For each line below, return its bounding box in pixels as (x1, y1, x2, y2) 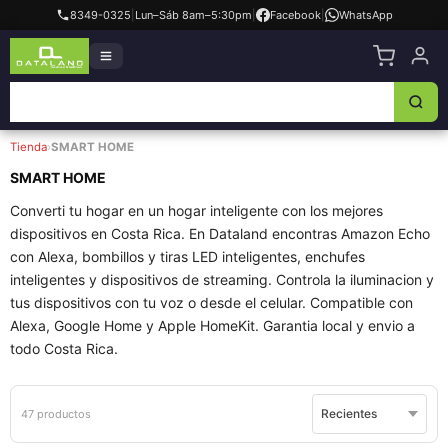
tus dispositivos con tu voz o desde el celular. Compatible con (10, 294, 413, 311)
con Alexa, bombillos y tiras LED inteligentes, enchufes (10, 248, 365, 265)
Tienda (10, 140, 47, 154)
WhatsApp (338, 8, 393, 22)
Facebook (269, 8, 321, 22)
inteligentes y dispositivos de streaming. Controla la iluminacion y (10, 271, 434, 288)
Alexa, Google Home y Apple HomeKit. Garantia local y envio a (10, 317, 415, 334)
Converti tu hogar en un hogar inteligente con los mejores (10, 202, 383, 219)
